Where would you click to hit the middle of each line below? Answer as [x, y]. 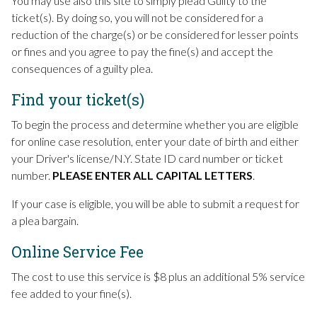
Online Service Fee [77, 252]
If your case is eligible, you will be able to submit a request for [155, 203]
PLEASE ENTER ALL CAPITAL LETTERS [152, 175]
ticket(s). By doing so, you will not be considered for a [137, 17]
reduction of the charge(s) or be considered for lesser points [155, 34]
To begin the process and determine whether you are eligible [155, 124]
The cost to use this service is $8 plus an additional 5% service [158, 276]
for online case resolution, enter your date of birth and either [155, 141]
